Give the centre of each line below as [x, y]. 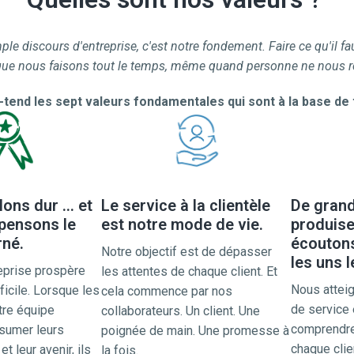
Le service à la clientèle [186, 205]
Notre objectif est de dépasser [186, 252]
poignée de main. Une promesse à [195, 331]
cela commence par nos [167, 291]
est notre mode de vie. [182, 224]
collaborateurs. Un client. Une [181, 311]
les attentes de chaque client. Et [189, 271]
